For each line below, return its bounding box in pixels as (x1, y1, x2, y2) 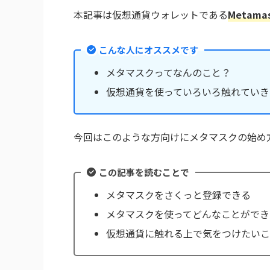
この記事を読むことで (99, 165, 189, 178)
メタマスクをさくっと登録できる (106, 187, 251, 202)
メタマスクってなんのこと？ (106, 64, 231, 80)
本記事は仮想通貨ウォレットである (74, 7, 228, 22)
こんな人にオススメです (99, 43, 198, 56)
